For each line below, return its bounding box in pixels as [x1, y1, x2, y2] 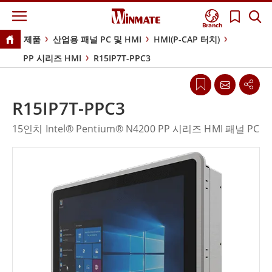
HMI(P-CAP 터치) [153, 33, 220, 46]
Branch [202, 21, 223, 30]
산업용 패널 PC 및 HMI [52, 33, 141, 46]
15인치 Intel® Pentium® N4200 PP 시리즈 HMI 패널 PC [12, 122, 260, 136]
